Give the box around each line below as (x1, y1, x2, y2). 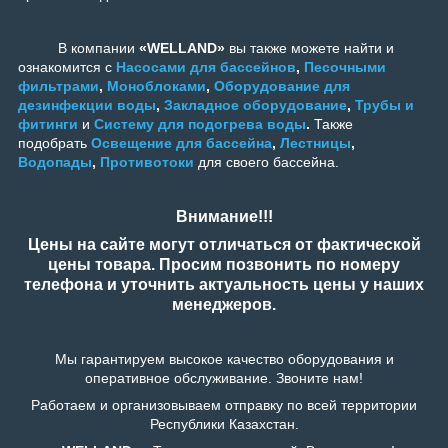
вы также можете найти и (229, 40, 394, 57)
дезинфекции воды (18, 97, 156, 114)
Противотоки (100, 154, 194, 171)
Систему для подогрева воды (94, 116, 306, 133)
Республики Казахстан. (149, 416, 299, 433)
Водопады (18, 154, 92, 171)
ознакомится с (18, 59, 112, 76)
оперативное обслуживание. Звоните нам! (85, 370, 363, 387)
